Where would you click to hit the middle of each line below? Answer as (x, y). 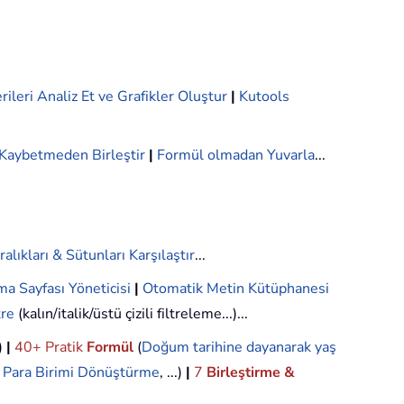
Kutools (264, 97)
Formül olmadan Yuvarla (236, 156)
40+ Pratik (50, 348)
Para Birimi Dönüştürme (81, 373)
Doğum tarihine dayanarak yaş (239, 348)
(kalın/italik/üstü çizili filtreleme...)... (131, 314)
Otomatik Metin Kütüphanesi (236, 289)
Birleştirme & (251, 373)
